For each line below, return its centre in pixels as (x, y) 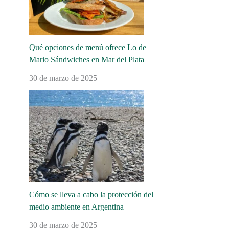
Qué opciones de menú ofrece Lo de (87, 47)
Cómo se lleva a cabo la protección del (91, 194)
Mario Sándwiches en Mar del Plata (86, 60)
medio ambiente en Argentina (76, 207)
